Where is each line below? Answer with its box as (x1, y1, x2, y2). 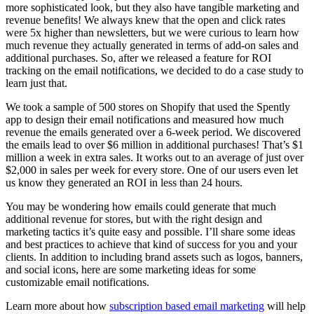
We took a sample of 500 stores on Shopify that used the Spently (6, 100, 290, 113)
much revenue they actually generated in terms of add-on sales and (6, 39, 299, 51)
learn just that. (6, 76, 67, 89)
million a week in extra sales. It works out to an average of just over (6, 151, 303, 163)
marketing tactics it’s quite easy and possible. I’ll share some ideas (6, 225, 295, 238)
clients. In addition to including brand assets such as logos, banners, (6, 250, 303, 263)
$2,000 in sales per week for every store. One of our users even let (6, 163, 298, 176)
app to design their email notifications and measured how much (6, 113, 284, 125)
